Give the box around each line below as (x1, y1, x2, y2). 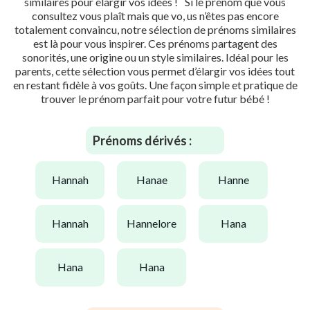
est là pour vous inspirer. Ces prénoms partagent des (33, 36, 277, 50)
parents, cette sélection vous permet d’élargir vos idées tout (15, 64, 295, 77)
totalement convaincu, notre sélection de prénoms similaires (14, 22, 296, 36)
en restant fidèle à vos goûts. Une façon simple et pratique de (12, 77, 298, 91)
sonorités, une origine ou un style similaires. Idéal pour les (21, 50, 289, 64)
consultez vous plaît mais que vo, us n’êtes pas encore (31, 8, 279, 22)
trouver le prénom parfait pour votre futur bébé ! (40, 91, 270, 105)
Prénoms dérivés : (93, 132, 192, 148)
